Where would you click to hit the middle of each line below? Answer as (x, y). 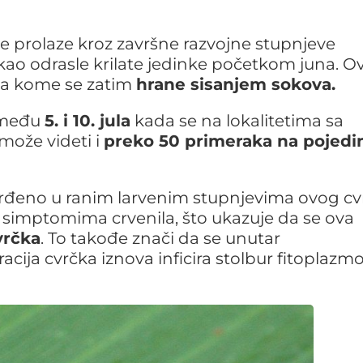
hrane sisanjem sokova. (236, 84)
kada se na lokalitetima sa (237, 120)
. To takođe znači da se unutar (160, 238)
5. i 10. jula (88, 120)
